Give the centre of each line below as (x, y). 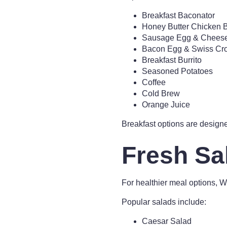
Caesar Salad (167, 221)
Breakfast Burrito (172, 60)
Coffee (154, 82)
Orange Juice (166, 105)
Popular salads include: (164, 202)
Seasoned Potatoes (177, 71)
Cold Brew (161, 93)
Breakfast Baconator (178, 15)
